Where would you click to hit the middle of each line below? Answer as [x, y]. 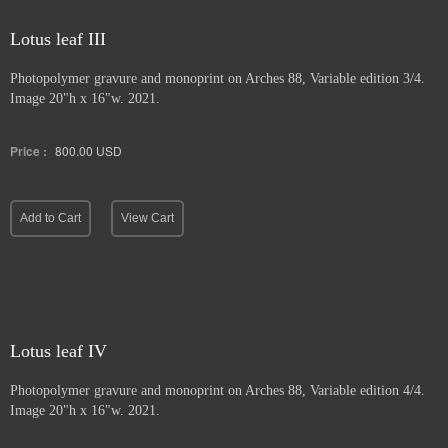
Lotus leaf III [58, 39]
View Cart [147, 218]
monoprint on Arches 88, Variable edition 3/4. [295, 78]
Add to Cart [50, 218]
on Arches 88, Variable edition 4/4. [326, 390]
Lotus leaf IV [58, 351]
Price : [28, 151]
